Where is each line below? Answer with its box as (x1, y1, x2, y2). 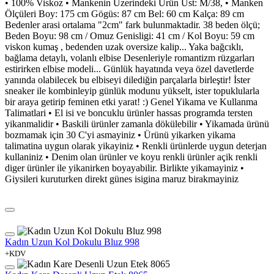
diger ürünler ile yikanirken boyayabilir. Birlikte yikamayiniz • (5, 162, 244, 173)
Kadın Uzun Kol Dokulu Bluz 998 (5, 236, 139, 247)
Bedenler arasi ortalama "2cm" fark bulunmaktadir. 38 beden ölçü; (5, 19, 260, 30)
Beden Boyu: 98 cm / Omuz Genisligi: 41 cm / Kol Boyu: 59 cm (5, 30, 254, 41)
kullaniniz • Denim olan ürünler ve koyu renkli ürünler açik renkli (5, 151, 257, 162)
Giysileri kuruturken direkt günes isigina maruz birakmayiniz (5, 173, 239, 184)
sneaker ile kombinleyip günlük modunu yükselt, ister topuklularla (5, 85, 259, 96)
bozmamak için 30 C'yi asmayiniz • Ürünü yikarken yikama (5, 129, 235, 140)
